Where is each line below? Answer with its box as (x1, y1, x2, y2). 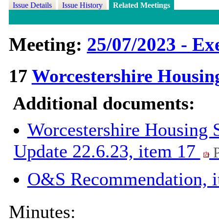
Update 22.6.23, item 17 (13, 141, 200, 162)
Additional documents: (12, 93, 195, 114)
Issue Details (12, 1, 52, 10)
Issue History (62, 1, 103, 10)
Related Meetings (112, 1, 170, 10)
